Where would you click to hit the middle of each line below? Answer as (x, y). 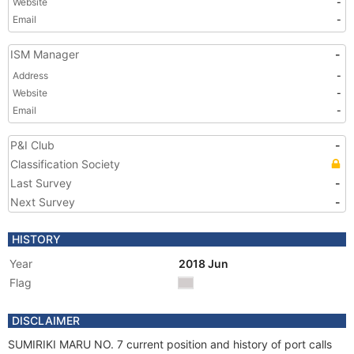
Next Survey (43, 202)
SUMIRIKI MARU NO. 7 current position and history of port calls (170, 344)
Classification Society (65, 164)
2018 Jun (205, 264)
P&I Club (32, 145)
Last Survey (41, 183)
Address (30, 75)
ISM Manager (45, 54)
